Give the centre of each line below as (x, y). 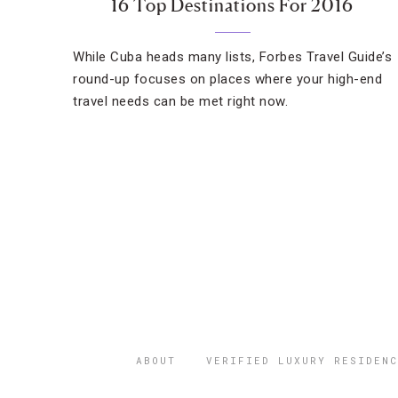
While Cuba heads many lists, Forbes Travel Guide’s (232, 57)
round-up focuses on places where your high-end (227, 79)
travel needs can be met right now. (180, 101)
